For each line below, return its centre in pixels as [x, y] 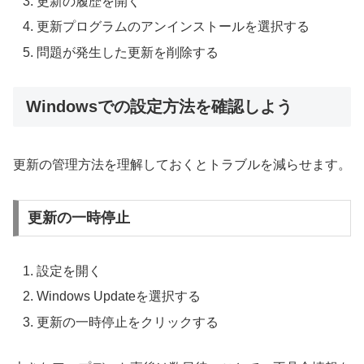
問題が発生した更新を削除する [128, 52]
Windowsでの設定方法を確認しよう [159, 107]
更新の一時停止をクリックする [128, 322]
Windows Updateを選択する [119, 297]
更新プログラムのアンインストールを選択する [173, 27]
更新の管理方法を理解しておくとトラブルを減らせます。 [182, 164]
